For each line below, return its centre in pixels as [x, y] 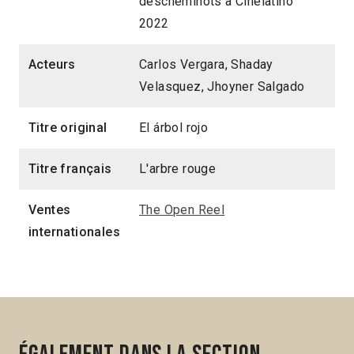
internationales [75, 232]
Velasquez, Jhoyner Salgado [222, 86]
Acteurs [52, 64]
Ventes [50, 209]
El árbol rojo [174, 127]
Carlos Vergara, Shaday [206, 64]
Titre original [68, 127]
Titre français [70, 168]
